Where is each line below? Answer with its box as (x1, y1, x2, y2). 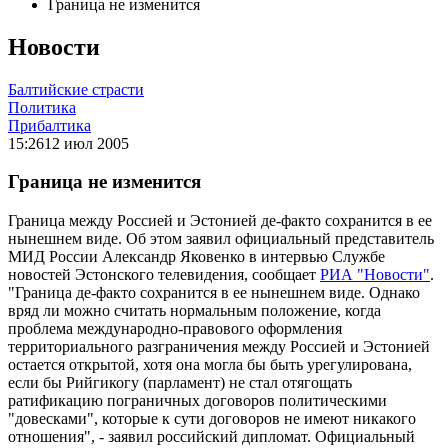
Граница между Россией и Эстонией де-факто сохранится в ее (8, 212, 432, 230)
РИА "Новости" (320, 266, 430, 284)
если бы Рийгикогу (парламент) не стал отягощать (8, 374, 352, 392)
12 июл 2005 (44, 134, 129, 152)
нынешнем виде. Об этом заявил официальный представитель (8, 230, 434, 248)
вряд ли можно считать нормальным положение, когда (8, 302, 381, 320)
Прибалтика (8, 116, 91, 134)
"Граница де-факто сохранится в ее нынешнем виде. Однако (8, 284, 420, 302)
